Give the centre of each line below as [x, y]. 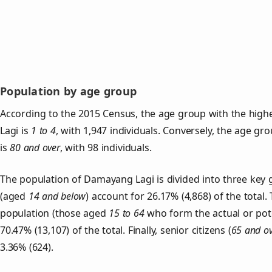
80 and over [35, 147]
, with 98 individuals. [106, 147]
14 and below [57, 196]
